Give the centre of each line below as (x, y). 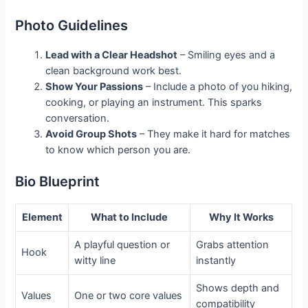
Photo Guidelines (72, 25)
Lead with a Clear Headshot (112, 55)
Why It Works (241, 217)
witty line (95, 260)
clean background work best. (114, 70)
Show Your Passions (95, 86)
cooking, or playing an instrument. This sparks (154, 102)
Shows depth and (238, 288)
